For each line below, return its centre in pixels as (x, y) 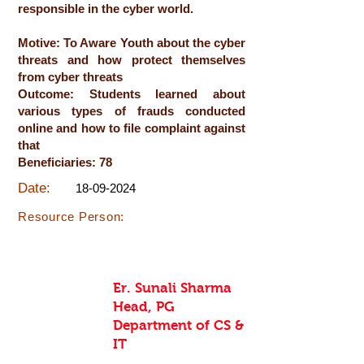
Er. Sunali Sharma (172, 288)
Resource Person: (71, 217)
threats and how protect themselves (132, 60)
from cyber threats (70, 77)
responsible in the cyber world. (106, 9)
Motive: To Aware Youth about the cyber (132, 43)
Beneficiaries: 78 (65, 162)
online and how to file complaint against (132, 128)
